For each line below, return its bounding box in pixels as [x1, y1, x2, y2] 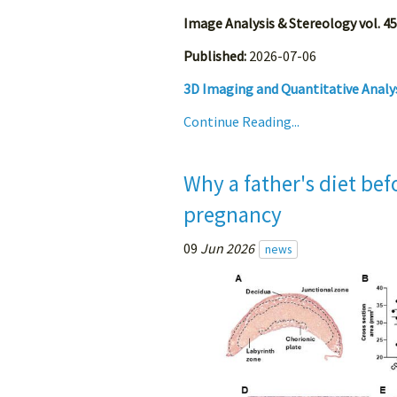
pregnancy [183, 200, 282, 230]
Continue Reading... [183, 113, 300, 131]
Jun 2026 [200, 239, 254, 258]
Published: [183, 47, 246, 66]
